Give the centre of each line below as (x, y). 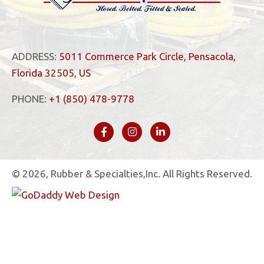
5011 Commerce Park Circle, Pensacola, (147, 56)
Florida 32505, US (51, 72)
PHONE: (30, 98)
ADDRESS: (35, 56)
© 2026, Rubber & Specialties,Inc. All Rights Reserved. (132, 173)
